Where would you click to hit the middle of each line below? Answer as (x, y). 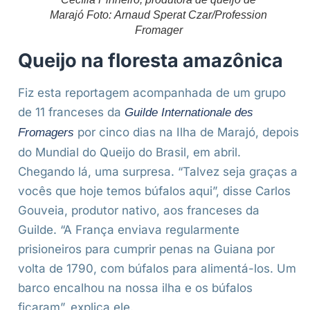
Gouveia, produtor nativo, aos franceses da (139, 211)
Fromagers (46, 133)
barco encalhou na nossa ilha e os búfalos (135, 288)
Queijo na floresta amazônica (151, 61)
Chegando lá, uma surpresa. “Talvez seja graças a (158, 172)
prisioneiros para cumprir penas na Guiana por (146, 249)
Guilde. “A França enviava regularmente (129, 230)
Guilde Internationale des (189, 113)
